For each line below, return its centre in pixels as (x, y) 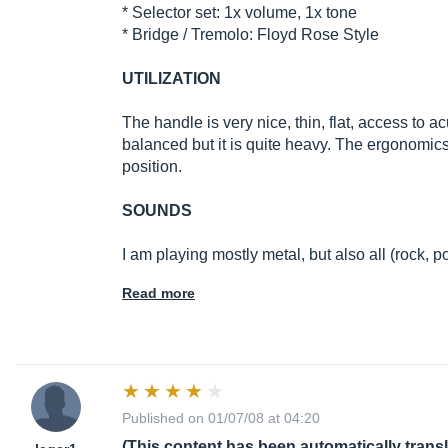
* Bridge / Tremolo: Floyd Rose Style (250, 35)
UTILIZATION (171, 79)
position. (152, 167)
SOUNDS (157, 211)
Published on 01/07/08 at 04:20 (221, 418)
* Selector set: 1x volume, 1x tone (239, 13)
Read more (158, 293)
